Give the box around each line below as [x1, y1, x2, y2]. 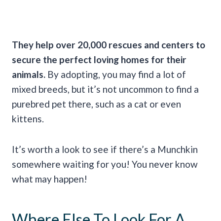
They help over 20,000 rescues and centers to [12, 39, 205, 51]
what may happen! [12, 173, 87, 185]
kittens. [12, 113, 44, 125]
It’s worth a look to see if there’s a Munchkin [12, 144, 198, 155]
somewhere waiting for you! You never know [12, 158, 198, 170]
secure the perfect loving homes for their [12, 54, 186, 66]
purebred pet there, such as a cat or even [12, 98, 181, 110]
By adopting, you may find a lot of [45, 69, 186, 80]
